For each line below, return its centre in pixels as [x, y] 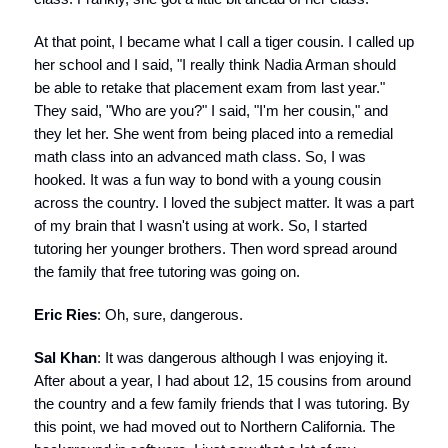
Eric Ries [65, 314]
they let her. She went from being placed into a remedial [213, 133]
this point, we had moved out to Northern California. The [214, 426]
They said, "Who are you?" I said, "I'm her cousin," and [211, 110]
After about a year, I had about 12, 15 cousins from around [222, 380]
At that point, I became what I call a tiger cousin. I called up [224, 41]
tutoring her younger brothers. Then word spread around [215, 248]
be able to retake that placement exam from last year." [209, 87]
